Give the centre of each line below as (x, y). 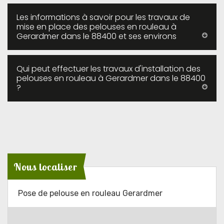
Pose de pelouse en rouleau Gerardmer (90, 193)
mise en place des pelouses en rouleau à (96, 27)
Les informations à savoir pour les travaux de (103, 17)
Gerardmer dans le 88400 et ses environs (96, 36)
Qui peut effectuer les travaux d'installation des (108, 69)
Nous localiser (45, 166)
